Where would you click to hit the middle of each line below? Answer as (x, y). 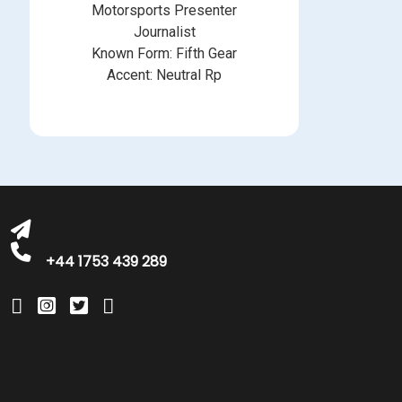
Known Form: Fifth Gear (164, 53)
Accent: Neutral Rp (164, 74)
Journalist (164, 31)
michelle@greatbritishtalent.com (163, 131)
